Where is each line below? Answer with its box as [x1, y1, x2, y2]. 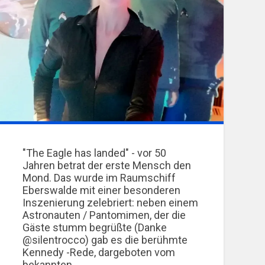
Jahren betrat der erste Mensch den [22, 159, 192, 172]
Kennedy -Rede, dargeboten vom [22, 245, 176, 258]
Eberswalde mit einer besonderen [22, 183, 181, 196]
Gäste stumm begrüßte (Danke [22, 221, 167, 234]
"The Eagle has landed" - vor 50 [22, 146, 167, 159]
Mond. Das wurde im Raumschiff [22, 171, 176, 184]
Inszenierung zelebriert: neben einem [22, 196, 199, 209]
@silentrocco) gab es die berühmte [22, 233, 188, 246]
